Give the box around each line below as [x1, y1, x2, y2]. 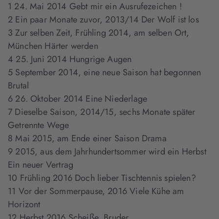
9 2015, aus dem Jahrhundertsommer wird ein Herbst [8, 145, 206, 158]
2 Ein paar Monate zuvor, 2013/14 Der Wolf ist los [8, 13, 199, 26]
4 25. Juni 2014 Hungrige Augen [8, 53, 132, 66]
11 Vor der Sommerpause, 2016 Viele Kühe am [8, 185, 184, 198]
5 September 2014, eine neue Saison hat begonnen [8, 66, 201, 79]
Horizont [8, 198, 41, 211]
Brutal [8, 79, 29, 92]
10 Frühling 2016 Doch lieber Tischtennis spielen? [8, 172, 196, 185]
